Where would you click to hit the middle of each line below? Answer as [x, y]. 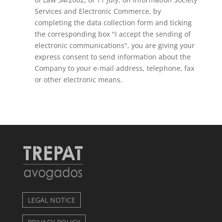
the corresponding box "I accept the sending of [112, 34]
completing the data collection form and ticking [113, 23]
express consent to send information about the [112, 57]
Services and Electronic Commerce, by [98, 11]
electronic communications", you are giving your [114, 45]
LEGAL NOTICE [51, 200]
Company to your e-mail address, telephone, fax [114, 68]
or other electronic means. [78, 80]
